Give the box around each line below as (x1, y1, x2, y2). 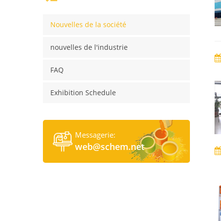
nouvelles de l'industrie (50, 42, 128, 52)
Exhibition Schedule (50, 88, 116, 98)
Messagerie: (75, 130, 115, 140)
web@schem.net (75, 141, 145, 153)
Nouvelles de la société (50, 20, 126, 30)
